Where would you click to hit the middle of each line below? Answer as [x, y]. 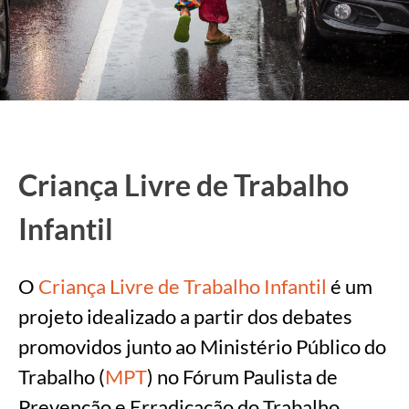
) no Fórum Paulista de [242, 377]
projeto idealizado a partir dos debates [185, 317]
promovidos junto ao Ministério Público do [202, 347]
